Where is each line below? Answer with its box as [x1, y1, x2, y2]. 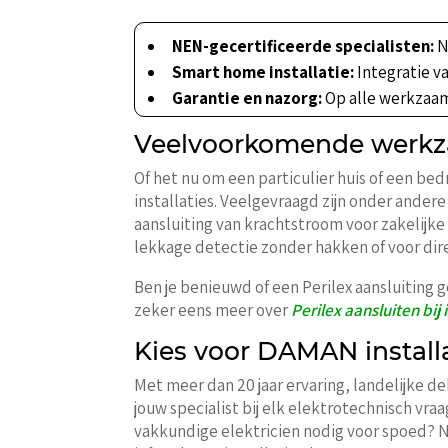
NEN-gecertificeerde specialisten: [172, 34, 435, 57]
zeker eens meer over [134, 298, 292, 321]
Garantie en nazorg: [172, 86, 323, 109]
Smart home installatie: [172, 60, 355, 83]
